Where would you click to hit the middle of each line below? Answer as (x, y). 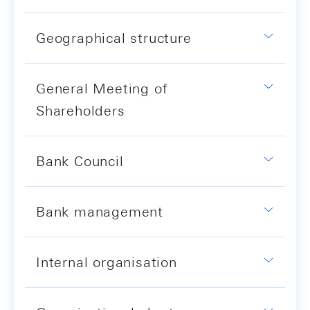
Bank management (100, 211)
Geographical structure (114, 37)
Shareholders (81, 110)
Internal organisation (107, 262)
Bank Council (80, 161)
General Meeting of (102, 88)
